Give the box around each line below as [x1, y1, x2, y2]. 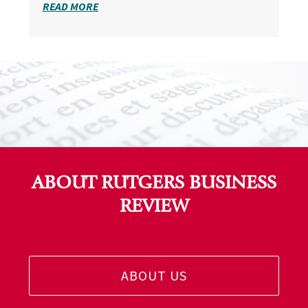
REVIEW [119, 195, 189, 217]
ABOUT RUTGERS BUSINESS [32, 172, 276, 194]
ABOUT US [121, 267, 187, 285]
